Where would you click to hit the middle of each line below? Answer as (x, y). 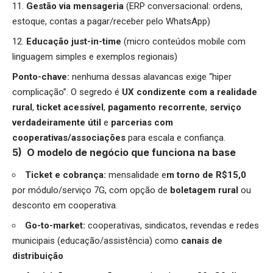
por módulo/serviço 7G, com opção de (91, 190)
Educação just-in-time (75, 41)
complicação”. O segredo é (67, 92)
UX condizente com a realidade (190, 92)
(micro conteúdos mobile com (185, 41)
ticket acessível (70, 107)
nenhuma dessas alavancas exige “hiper (152, 76)
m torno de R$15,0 (206, 175)
